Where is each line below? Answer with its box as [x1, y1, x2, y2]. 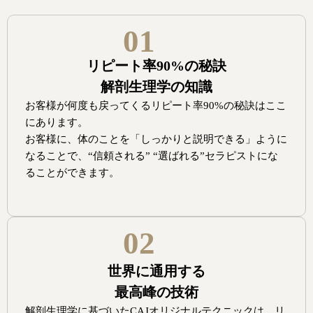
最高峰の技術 [115, 284, 198, 300]
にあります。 [25, 116, 88, 128]
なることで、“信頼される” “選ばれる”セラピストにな [25, 150, 278, 161]
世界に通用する [108, 263, 205, 279]
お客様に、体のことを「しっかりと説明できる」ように [25, 133, 287, 145]
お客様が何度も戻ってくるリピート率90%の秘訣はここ [25, 99, 286, 111]
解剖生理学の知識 [101, 78, 212, 94]
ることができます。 [25, 166, 119, 178]
